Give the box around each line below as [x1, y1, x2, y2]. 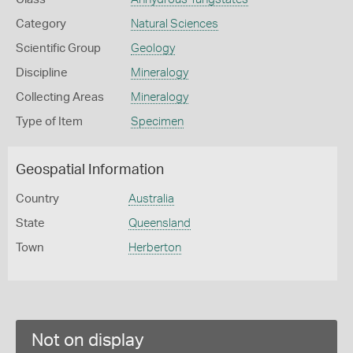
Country [16, 193, 59, 205]
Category [16, 18, 66, 30]
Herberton [128, 242, 181, 254]
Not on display [32, 332, 144, 349]
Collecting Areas [16, 91, 104, 103]
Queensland [128, 217, 191, 229]
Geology [130, 43, 175, 54]
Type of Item [16, 116, 83, 128]
